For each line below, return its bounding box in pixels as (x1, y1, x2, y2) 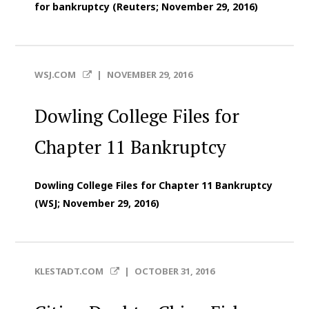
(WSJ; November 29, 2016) (34, 197, 160, 210)
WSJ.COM (34, 68, 79, 81)
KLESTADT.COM (34, 265, 106, 278)
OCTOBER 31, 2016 (134, 265, 215, 278)
